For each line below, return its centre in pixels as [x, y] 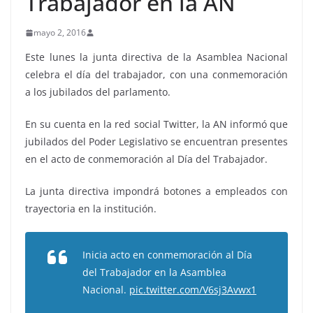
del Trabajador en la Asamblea [154, 272]
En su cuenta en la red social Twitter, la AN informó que [156, 124]
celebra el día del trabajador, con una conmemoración [156, 74]
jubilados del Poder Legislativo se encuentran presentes [156, 141]
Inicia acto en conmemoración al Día [167, 255]
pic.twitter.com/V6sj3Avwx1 [193, 290]
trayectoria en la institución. [91, 209]
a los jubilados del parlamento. [98, 92]
